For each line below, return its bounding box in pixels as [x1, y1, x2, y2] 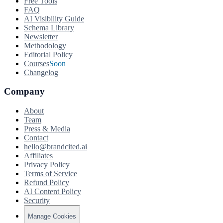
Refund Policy [24, 178, 69, 187]
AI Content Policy [24, 187, 81, 196]
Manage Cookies [28, 212, 76, 220]
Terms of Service [24, 169, 77, 178]
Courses [24, 59, 49, 68]
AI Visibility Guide [24, 14, 84, 23]
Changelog [24, 68, 58, 77]
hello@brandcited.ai [24, 142, 87, 151]
